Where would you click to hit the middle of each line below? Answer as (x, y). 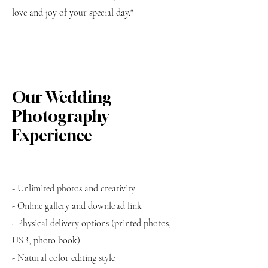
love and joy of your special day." (72, 13)
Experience (52, 135)
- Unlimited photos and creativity (74, 188)
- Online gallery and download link (77, 206)
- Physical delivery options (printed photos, (92, 223)
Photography (60, 116)
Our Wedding (62, 97)
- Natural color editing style (63, 258)
